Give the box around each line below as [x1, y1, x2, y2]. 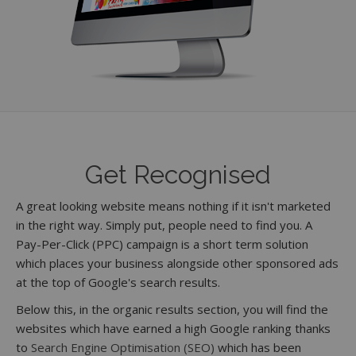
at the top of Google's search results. [16, 274, 220, 290]
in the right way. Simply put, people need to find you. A [16, 217, 312, 233]
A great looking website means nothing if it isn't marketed [16, 198, 331, 214]
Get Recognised [85, 160, 271, 189]
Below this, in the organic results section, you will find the [16, 301, 328, 317]
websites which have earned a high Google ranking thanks [16, 320, 331, 336]
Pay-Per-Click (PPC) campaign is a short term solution [16, 236, 308, 252]
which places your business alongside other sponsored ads [16, 255, 339, 271]
